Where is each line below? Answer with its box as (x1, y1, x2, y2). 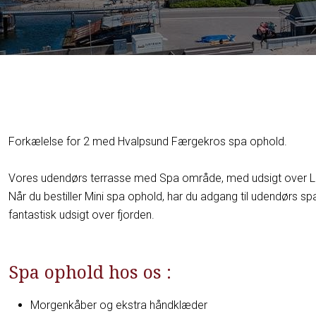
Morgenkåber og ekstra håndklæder (30, 298, 208, 312)
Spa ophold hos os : (8, 260, 172, 284)
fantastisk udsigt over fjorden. (8, 208, 158, 222)
